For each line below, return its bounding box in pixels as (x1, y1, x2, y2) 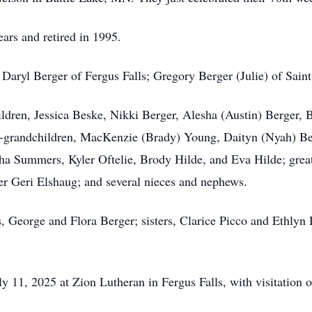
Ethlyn (272, 212, 306, 228)
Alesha (182, 106, 217, 123)
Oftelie (98, 150, 133, 167)
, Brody (133, 150, 175, 167)
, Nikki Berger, (103, 106, 182, 123)
